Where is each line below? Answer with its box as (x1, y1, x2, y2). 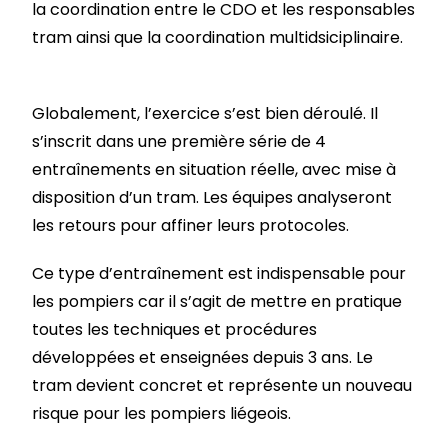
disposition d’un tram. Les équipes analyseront (32, 185, 393, 209)
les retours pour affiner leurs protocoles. (32, 213, 350, 237)
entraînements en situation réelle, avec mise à (32, 157, 397, 181)
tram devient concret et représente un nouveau (32, 373, 413, 397)
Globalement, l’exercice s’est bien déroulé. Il (32, 101, 379, 125)
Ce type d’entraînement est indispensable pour (32, 261, 407, 285)
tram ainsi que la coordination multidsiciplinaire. (32, 25, 404, 49)
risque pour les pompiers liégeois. (32, 401, 292, 425)
